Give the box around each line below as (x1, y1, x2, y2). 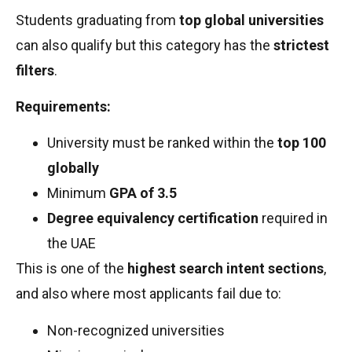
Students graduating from (16, 11, 179, 28)
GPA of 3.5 (109, 185, 177, 202)
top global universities (179, 11, 324, 28)
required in (258, 210, 328, 227)
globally (47, 159, 99, 177)
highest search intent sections (127, 260, 324, 277)
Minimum (47, 185, 109, 202)
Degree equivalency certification (47, 210, 258, 227)
